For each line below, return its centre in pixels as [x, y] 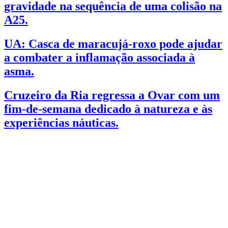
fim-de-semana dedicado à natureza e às [108, 109]
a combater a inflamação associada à [99, 57]
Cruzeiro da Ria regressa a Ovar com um [112, 95]
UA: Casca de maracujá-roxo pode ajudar [113, 44]
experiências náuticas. [61, 122]
